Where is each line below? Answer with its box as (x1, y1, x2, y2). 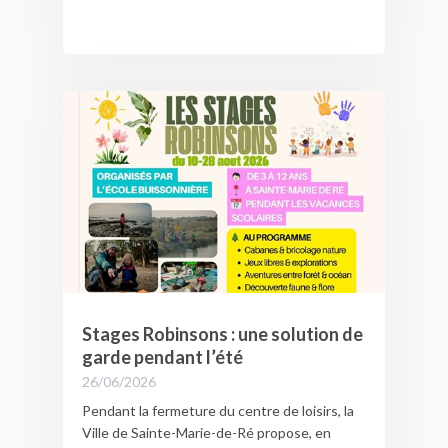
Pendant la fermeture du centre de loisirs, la (81, 402, 354, 420)
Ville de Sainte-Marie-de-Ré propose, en (81, 424, 331, 442)
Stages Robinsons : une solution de (81, 323, 363, 346)
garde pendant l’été (81, 346, 243, 369)
